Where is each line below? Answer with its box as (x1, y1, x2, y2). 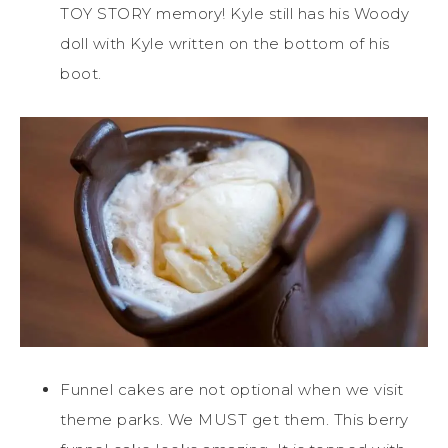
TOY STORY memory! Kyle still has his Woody (60, 4, 409, 24)
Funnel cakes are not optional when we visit (60, 379, 404, 399)
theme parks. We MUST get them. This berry (60, 409, 409, 429)
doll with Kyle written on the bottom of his (60, 34, 390, 54)
